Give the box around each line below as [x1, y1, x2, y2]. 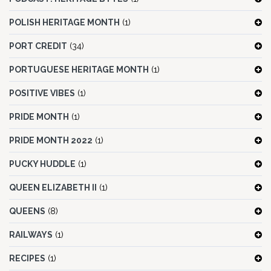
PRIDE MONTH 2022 [9, 135, 93, 146]
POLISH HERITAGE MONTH [9, 18, 120, 28]
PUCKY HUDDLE [9, 159, 76, 169]
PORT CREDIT [9, 41, 67, 51]
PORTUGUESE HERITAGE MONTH [9, 65, 149, 75]
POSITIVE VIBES [9, 88, 75, 99]
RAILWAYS [9, 230, 53, 240]
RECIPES [9, 253, 45, 264]
